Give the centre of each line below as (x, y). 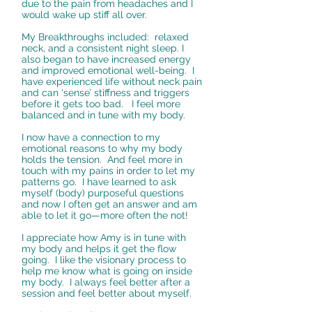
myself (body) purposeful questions (103, 193)
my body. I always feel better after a (106, 282)
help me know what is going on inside (107, 271)
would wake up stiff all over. (84, 15)
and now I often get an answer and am (109, 204)
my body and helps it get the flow (99, 249)
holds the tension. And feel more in (102, 159)
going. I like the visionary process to (104, 260)
